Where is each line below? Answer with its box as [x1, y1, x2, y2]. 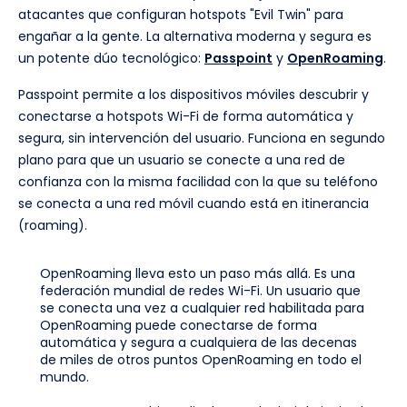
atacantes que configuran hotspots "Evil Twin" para [18, 5, 343, 25]
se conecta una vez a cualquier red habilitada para [40, 299, 364, 318]
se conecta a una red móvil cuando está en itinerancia [18, 194, 369, 213]
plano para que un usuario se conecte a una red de [18, 151, 345, 170]
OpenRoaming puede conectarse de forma [40, 316, 317, 335]
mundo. [40, 368, 89, 387]
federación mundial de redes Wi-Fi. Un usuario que [40, 282, 361, 301]
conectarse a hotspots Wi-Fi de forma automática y [18, 107, 353, 126]
